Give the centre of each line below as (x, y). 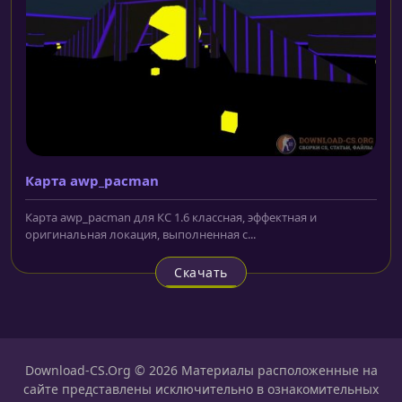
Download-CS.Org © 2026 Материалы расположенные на (201, 370)
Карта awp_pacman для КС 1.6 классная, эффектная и (171, 217)
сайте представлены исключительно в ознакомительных (201, 389)
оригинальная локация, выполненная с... (140, 234)
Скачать (201, 272)
